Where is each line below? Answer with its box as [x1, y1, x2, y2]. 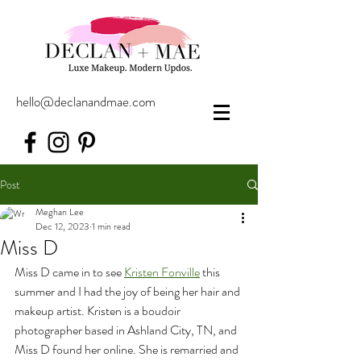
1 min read [92, 219, 131, 234]
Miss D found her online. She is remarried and [15, 340, 241, 359]
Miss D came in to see [15, 263, 124, 281]
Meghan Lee [35, 205, 84, 219]
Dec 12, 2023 [35, 219, 89, 234]
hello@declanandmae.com [16, 92, 156, 111]
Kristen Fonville [124, 263, 200, 281]
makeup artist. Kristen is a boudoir [15, 301, 183, 320]
